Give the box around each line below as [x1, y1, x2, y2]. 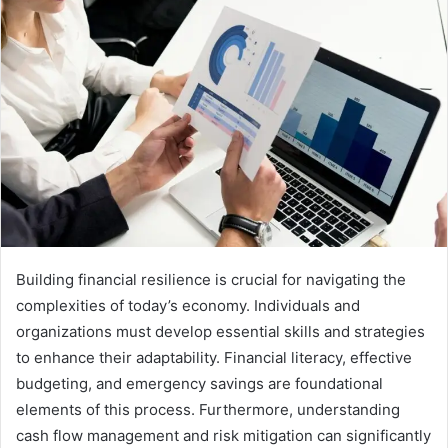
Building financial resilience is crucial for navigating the [16, 270, 406, 290]
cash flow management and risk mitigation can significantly [16, 426, 431, 446]
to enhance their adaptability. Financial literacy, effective [16, 348, 412, 368]
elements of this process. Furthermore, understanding [16, 400, 400, 420]
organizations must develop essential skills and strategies [16, 322, 425, 342]
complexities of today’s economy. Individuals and [16, 296, 360, 316]
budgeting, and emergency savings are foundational [16, 374, 383, 394]
